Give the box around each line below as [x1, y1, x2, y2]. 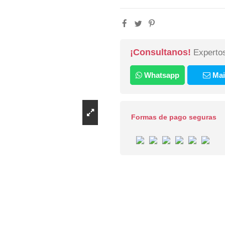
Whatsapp [142, 70, 179, 79]
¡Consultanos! [130, 47, 193, 58]
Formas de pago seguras [131, 113, 216, 121]
